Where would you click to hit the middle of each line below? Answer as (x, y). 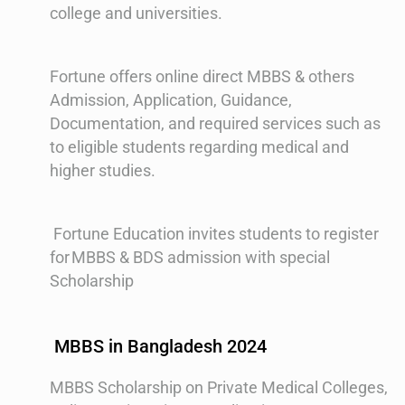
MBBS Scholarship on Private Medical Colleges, (219, 387)
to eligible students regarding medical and (199, 146)
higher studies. (103, 170)
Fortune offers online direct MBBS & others (202, 76)
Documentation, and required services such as (215, 123)
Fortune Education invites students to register (214, 233)
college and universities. (136, 13)
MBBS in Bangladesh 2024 (158, 346)
